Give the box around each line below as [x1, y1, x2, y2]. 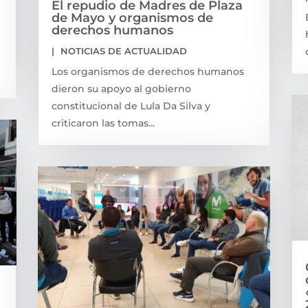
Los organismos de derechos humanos [51, 65, 244, 78]
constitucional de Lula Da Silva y [51, 99, 210, 112]
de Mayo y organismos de [51, 10, 213, 25]
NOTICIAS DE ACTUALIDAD [60, 45, 187, 56]
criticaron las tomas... [51, 116, 155, 129]
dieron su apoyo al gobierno [51, 82, 191, 95]
